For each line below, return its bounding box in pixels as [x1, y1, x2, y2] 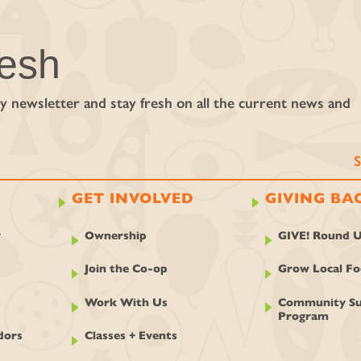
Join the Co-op [84, 261, 168, 276]
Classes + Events [84, 328, 177, 343]
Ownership [84, 227, 147, 243]
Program [277, 308, 329, 323]
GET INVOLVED [71, 189, 194, 208]
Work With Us [84, 294, 168, 309]
